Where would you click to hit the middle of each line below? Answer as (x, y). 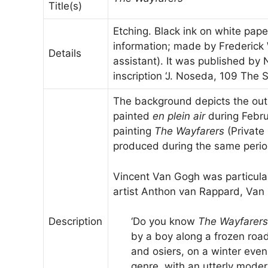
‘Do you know (165, 222)
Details (65, 54)
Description (75, 222)
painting (134, 131)
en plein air (179, 116)
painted (133, 116)
